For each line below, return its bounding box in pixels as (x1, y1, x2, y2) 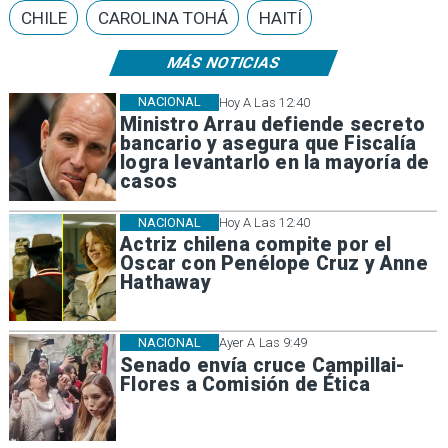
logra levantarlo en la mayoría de (120, 151, 430, 175)
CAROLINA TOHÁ (97, 7, 228, 28)
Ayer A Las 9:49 (218, 335, 308, 351)
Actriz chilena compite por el (120, 233, 392, 257)
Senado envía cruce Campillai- (120, 353, 406, 377)
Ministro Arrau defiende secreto (120, 113, 425, 137)
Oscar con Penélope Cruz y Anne (120, 252, 428, 276)
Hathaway (120, 271, 211, 295)
